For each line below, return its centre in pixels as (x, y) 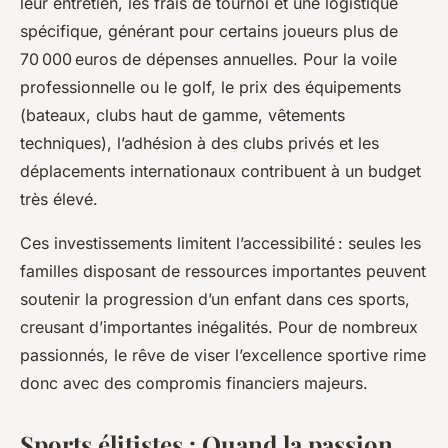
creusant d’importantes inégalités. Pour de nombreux (219, 326)
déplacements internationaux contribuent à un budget (220, 170)
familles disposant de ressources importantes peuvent (223, 270)
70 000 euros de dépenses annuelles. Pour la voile (208, 58)
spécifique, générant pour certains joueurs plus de (209, 30)
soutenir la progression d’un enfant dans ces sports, (215, 298)
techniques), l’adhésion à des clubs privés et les (199, 142)
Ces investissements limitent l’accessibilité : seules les (220, 242)
